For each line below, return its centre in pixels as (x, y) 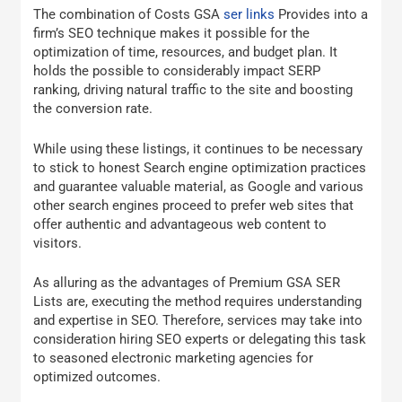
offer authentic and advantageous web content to (180, 224)
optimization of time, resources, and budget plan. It (186, 52)
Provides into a (322, 15)
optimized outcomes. (97, 376)
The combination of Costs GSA (129, 15)
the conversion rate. (93, 109)
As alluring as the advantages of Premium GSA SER (187, 282)
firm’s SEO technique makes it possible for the (172, 34)
